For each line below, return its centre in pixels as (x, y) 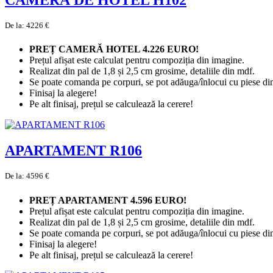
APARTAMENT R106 (73, 151)
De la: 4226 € (27, 26)
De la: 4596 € (27, 176)
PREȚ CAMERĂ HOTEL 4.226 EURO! (115, 49)
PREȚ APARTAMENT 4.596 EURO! (109, 200)
